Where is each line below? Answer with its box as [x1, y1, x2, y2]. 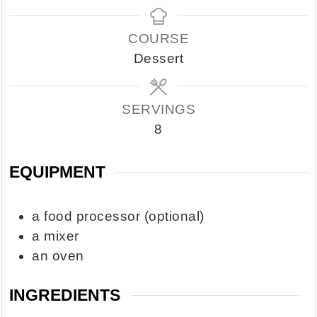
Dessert [133, 51, 184, 67]
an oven [32, 248, 84, 263]
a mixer [32, 228, 79, 243]
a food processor [32, 208, 144, 224]
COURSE [128, 31, 189, 47]
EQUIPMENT [9, 163, 106, 182]
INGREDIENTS [9, 286, 121, 305]
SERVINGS [122, 102, 195, 117]
